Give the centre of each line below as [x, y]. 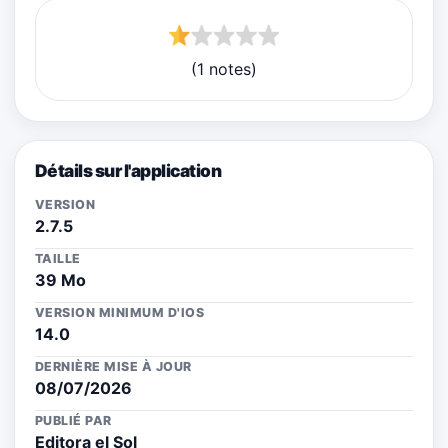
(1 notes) [224, 68]
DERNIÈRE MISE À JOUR [113, 366]
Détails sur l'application [128, 170]
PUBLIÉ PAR [73, 420]
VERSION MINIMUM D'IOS [120, 312]
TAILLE [58, 258]
